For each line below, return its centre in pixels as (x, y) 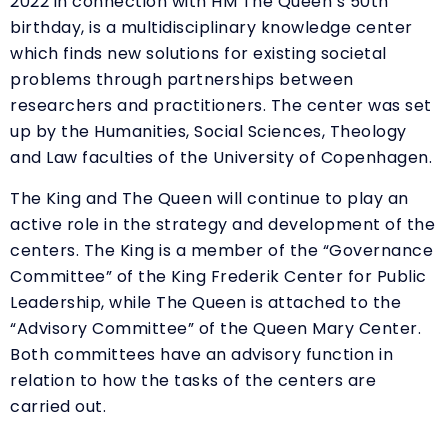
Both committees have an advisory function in (201, 354)
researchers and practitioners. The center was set (221, 105)
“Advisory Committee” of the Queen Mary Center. (215, 328)
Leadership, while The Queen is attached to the (205, 302)
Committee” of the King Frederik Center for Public (218, 276)
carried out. (62, 406)
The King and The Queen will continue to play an (209, 198)
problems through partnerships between (182, 79)
